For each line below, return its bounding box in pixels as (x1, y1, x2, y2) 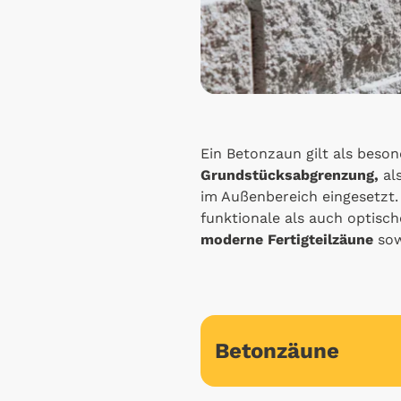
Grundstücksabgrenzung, (200, 166, 379, 183)
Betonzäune (215, 337, 339, 363)
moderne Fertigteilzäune (200, 230, 373, 248)
